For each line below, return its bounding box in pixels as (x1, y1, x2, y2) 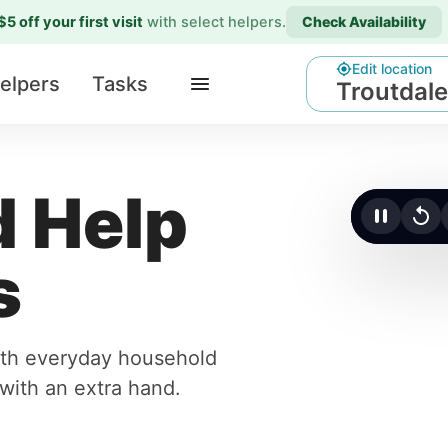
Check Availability (301, 13, 426, 30)
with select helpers (146, 13, 282, 31)
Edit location (352, 60, 432, 77)
